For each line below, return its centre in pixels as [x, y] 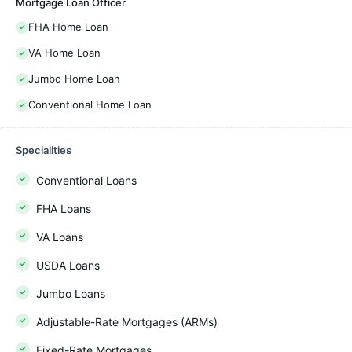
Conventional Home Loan [90, 104]
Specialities [44, 150]
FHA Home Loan [68, 27]
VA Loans [60, 237]
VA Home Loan [64, 53]
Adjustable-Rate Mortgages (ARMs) [127, 322]
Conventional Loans [86, 180]
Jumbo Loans [71, 293]
